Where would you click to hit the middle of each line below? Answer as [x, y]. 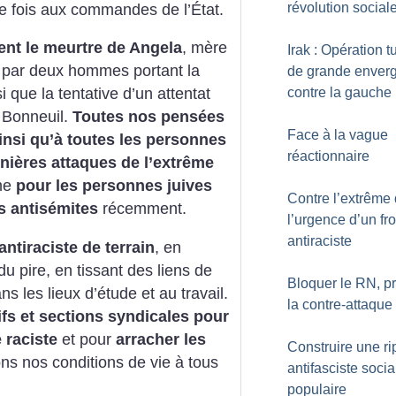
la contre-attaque [340, 305]
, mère [205, 48]
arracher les [161, 339]
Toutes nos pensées [148, 117]
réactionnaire [328, 156]
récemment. [142, 209]
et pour [87, 339]
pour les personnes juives [114, 186]
